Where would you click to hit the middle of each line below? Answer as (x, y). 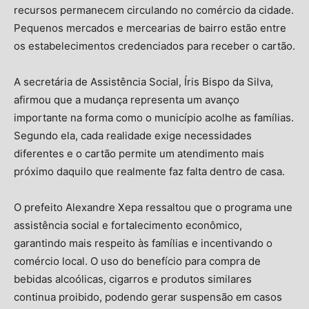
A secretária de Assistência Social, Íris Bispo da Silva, (143, 81)
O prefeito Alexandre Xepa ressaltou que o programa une (153, 207)
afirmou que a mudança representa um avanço (127, 99)
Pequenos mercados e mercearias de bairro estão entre (150, 28)
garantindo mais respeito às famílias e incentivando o (143, 243)
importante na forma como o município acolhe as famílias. (154, 117)
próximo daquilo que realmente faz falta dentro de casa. (149, 171)
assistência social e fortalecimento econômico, (128, 225)
